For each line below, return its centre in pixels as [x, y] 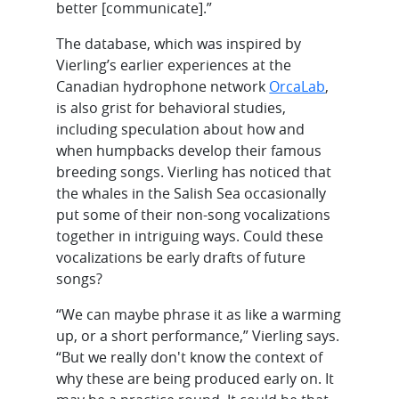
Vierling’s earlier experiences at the [174, 65]
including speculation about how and [181, 129]
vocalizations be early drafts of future [181, 257]
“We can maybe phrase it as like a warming [199, 314]
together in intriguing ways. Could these [190, 236]
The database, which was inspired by [179, 43]
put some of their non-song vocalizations [194, 214]
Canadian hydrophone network [163, 86]
